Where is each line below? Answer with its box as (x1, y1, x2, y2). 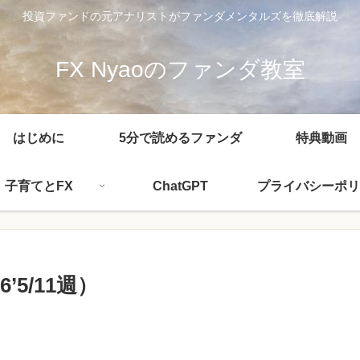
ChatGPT (152, 178, 208, 193)
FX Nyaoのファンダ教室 (55, 56, 305, 82)
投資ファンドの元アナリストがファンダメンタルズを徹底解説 (22, 10, 337, 23)
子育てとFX (4, 178, 73, 193)
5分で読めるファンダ (118, 130, 242, 145)
